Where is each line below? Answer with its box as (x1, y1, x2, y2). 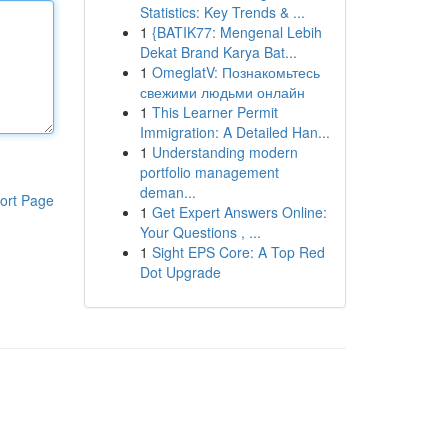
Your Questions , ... (139, 222, 261, 242)
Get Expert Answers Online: (151, 202, 327, 222)
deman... (139, 182, 196, 202)
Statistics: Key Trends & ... (139, 2, 305, 22)
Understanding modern (151, 142, 298, 162)
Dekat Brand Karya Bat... (139, 42, 297, 62)
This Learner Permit (151, 102, 278, 122)
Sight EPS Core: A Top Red (151, 242, 325, 262)
